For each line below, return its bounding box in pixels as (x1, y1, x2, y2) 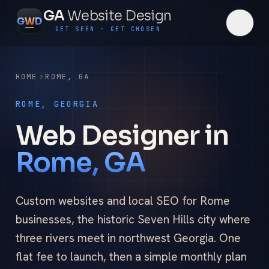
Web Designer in (15, 118, 229, 153)
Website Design (67, 7, 172, 25)
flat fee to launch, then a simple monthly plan (15, 249, 247, 265)
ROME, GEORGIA (15, 98, 99, 109)
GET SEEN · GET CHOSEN (55, 25, 162, 34)
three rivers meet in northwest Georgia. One (15, 231, 241, 246)
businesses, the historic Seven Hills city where (15, 212, 250, 228)
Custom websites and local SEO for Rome (15, 193, 230, 209)
